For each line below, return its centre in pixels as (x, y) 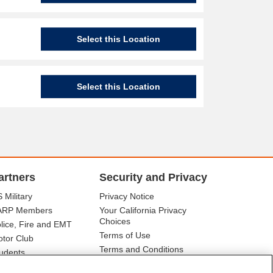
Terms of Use (125, 235)
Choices (115, 221)
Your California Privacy (143, 210)
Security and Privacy (154, 177)
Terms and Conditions (142, 249)
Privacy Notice (127, 196)
